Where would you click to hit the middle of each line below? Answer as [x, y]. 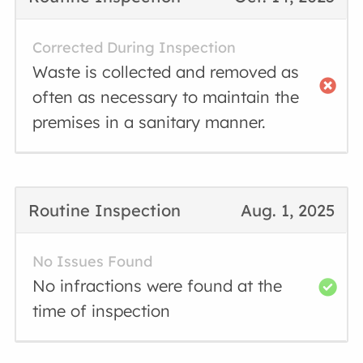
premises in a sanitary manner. [149, 122]
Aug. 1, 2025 [287, 210]
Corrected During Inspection [135, 47]
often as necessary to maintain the [166, 97]
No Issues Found [93, 261]
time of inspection [102, 311]
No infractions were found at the [158, 286]
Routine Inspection [105, 210]
